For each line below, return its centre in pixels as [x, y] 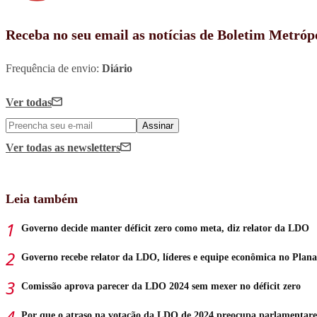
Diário [117, 69]
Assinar [158, 126]
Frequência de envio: [54, 69]
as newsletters [87, 148]
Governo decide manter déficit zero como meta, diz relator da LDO [165, 229]
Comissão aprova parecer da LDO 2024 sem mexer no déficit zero [161, 287]
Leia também [42, 199]
